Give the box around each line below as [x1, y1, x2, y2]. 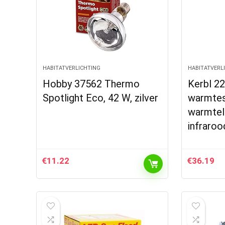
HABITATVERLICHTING [43, 65, 101, 71]
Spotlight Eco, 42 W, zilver [43, 92, 159, 104]
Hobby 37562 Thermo [43, 78, 140, 90]
